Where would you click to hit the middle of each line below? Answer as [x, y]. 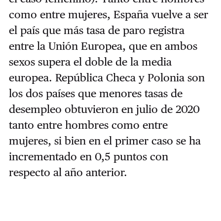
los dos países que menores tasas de [95, 93]
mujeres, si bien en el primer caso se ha [105, 141]
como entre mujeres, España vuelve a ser [108, 15]
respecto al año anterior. [69, 172]
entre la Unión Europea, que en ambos [103, 46]
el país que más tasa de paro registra [96, 30]
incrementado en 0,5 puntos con [88, 157]
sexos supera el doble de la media [90, 62]
